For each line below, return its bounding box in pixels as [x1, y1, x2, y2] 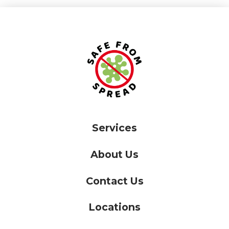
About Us [90, 148, 139, 161]
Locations [88, 201, 141, 214]
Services [92, 122, 137, 134]
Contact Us [85, 174, 144, 187]
